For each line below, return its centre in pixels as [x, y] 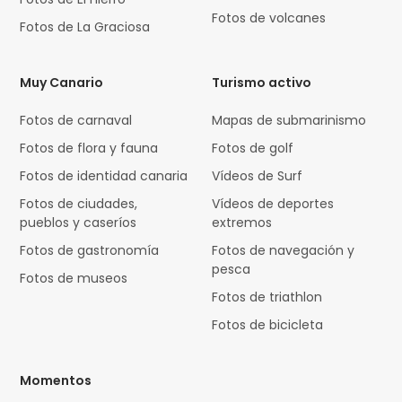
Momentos [56, 381]
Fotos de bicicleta [268, 325]
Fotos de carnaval [76, 121]
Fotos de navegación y [284, 251]
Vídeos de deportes [273, 204]
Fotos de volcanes [269, 18]
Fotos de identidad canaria [104, 176]
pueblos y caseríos [79, 223]
